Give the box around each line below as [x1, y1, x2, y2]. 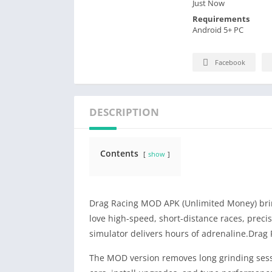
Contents [100, 148, 138, 160]
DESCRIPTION [89, 105, 159, 120]
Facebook [215, 58, 245, 67]
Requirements [192, 13, 250, 24]
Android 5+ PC [192, 24, 243, 35]
